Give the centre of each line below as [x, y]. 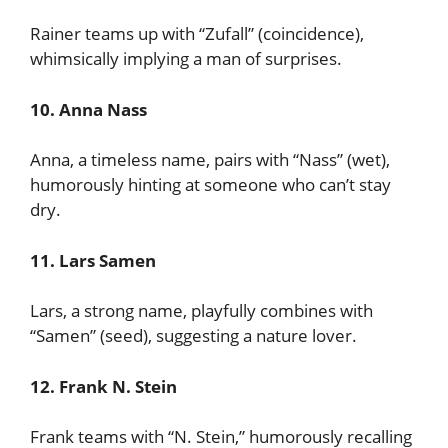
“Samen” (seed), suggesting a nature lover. [193, 335]
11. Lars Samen [93, 260]
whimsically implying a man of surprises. [186, 58]
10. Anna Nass [88, 109]
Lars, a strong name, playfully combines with [201, 310]
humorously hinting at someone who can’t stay [210, 184]
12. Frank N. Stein [103, 386]
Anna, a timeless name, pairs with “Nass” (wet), [210, 159]
